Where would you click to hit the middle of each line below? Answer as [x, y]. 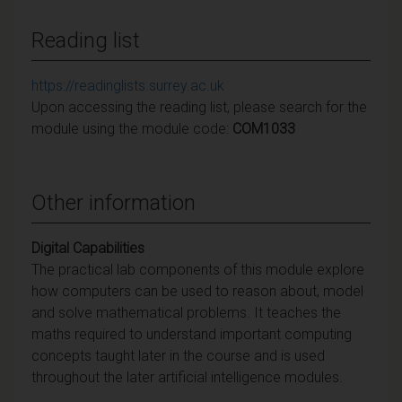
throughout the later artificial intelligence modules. [187, 377]
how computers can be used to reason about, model [197, 291]
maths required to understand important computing [192, 334]
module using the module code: [132, 128]
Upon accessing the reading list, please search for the [199, 107]
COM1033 [264, 128]
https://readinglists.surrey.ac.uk [128, 85]
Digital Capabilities [88, 248]
